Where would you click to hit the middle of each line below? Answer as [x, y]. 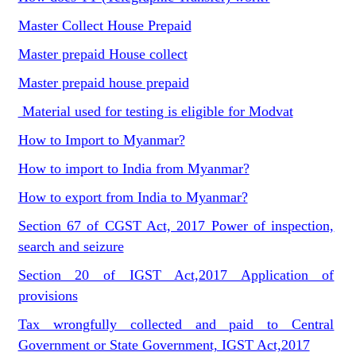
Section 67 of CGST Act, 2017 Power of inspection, [176, 226]
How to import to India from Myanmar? [133, 168]
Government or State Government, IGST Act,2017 [164, 345]
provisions [48, 296]
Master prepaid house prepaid [103, 83]
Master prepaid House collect [103, 54]
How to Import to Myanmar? [101, 140]
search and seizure [71, 246]
